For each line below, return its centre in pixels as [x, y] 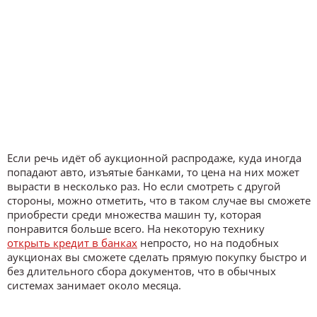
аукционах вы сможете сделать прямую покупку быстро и [157, 257]
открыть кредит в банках [72, 242]
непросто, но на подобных [208, 242]
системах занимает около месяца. [94, 285]
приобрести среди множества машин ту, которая [134, 214]
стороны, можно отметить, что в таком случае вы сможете [159, 200]
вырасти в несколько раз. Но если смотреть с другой [144, 186]
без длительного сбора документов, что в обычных [142, 271]
